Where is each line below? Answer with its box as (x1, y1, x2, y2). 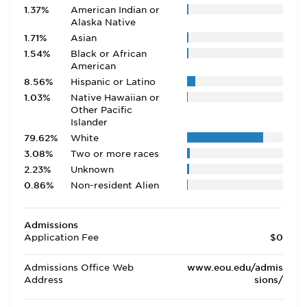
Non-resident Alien (70, 180, 159, 191)
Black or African (70, 49, 147, 59)
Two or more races (70, 149, 159, 159)
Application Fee (24, 232, 99, 243)
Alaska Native (70, 17, 136, 27)
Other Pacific (70, 105, 132, 115)
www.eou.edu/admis (187, 262, 283, 273)
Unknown (70, 164, 114, 175)
